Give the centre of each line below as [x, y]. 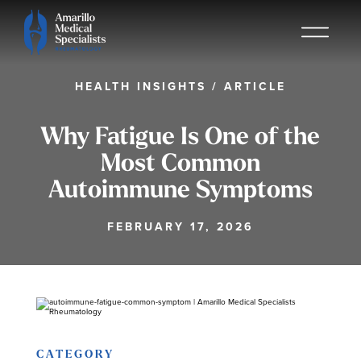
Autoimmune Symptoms [180, 191]
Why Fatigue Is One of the [180, 138]
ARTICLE [252, 87]
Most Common [180, 165]
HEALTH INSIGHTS [143, 87]
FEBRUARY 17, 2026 [180, 227]
